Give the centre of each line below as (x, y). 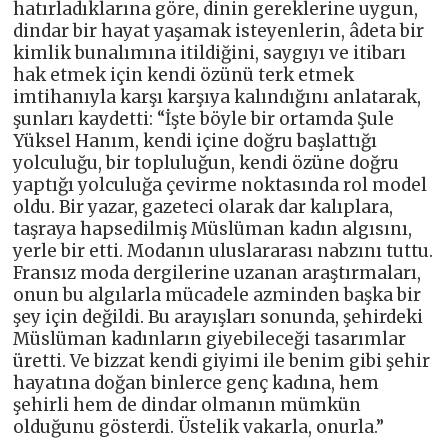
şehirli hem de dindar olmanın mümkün (187, 404)
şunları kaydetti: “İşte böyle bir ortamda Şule (204, 118)
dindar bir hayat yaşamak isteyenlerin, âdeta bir (219, 30)
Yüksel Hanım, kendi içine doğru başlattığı (195, 140)
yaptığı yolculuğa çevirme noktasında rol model (220, 184)
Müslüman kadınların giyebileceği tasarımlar (210, 338)
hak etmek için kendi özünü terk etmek (184, 74)
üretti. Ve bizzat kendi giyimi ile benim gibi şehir (222, 360)
